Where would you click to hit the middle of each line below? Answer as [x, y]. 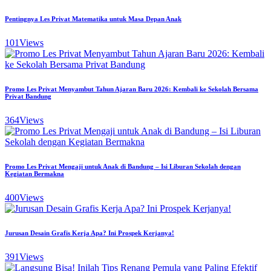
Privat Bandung [28, 96]
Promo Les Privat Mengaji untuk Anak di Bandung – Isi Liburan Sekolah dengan [123, 166]
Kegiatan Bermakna [34, 173]
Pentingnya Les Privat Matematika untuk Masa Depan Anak [93, 18]
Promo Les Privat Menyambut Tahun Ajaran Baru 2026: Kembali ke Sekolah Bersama [132, 89]
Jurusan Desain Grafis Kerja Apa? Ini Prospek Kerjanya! [90, 233]
